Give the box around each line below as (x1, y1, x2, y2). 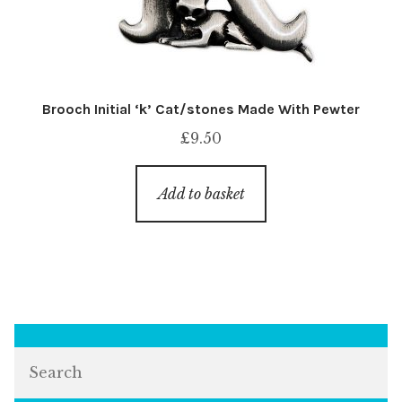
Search (13, 349, 67, 368)
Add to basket (157, 184, 245, 203)
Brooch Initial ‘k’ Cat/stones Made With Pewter (42, 100, 360, 118)
